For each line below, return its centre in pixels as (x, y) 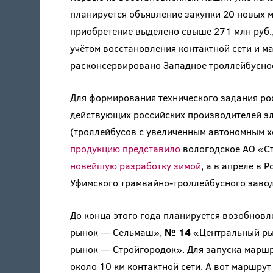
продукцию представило (125, 149)
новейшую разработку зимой (135, 166)
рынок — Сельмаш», (116, 232)
